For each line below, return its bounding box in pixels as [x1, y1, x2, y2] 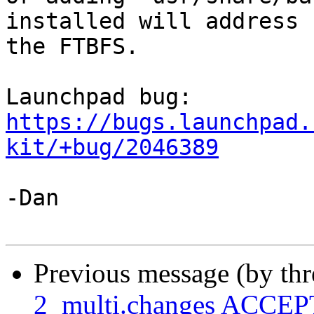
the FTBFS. [6, 34, 139, 60]
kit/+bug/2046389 [6, 135, 219, 161]
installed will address [6, 8, 299, 34]
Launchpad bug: [192, 84, 205, 110]
